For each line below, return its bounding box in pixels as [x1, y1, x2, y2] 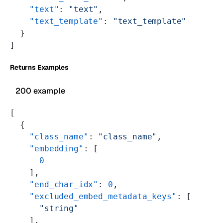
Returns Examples [10, 63, 69, 72]
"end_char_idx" [10, 179, 99, 189]
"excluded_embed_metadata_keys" [10, 191, 177, 201]
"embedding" [10, 143, 84, 153]
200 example [15, 85, 66, 96]
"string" [10, 203, 79, 213]
